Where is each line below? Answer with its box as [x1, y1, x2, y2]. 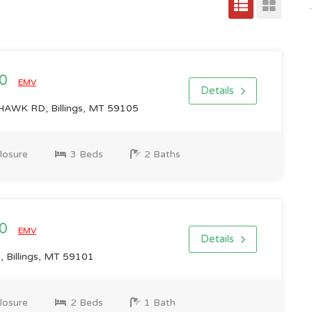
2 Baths [141, 148, 180, 160]
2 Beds [67, 297, 103, 309]
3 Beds [67, 148, 103, 160]
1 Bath [141, 297, 175, 309]
